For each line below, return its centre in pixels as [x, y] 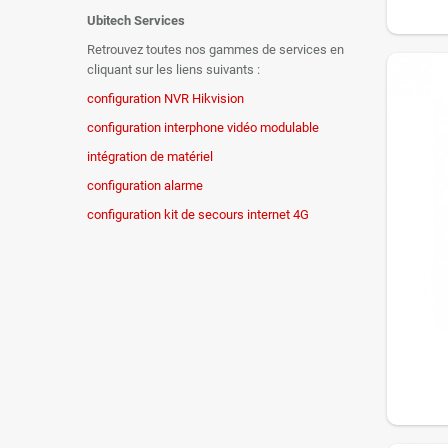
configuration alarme [145, 185]
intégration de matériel [150, 156]
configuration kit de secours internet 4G [198, 214]
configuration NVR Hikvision [165, 98]
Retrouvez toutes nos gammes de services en [215, 49]
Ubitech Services [136, 20]
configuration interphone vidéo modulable [203, 127]
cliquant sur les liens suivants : [173, 69]
